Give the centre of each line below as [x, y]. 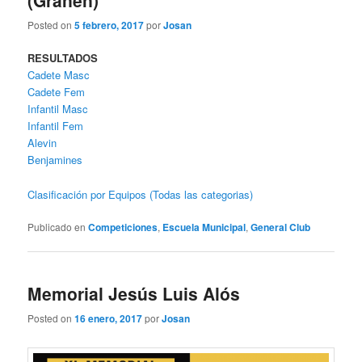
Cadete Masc [59, 75]
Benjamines [55, 160]
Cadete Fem [57, 92]
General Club [281, 227]
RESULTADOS [63, 58]
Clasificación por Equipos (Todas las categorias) [141, 194]
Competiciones [123, 227]
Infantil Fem [56, 126]
